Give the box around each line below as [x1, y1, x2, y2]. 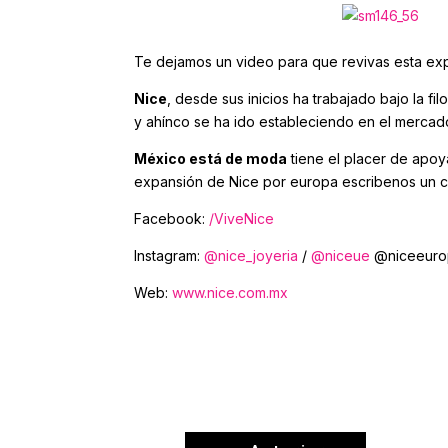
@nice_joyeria [204, 247, 299, 264]
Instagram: [134, 247, 205, 264]
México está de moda [134, 150, 288, 167]
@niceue [311, 247, 371, 264]
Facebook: [134, 210, 210, 227]
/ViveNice [209, 210, 275, 227]
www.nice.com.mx [172, 284, 289, 301]
